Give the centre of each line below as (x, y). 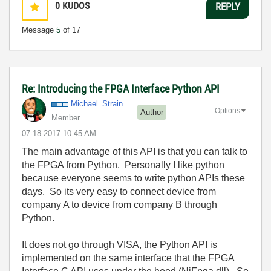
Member (66, 118)
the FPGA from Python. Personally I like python (123, 165)
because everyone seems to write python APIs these (133, 178)
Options (227, 110)
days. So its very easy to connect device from (119, 191)
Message (39, 30)
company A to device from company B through (119, 205)
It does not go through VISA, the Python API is (119, 245)
